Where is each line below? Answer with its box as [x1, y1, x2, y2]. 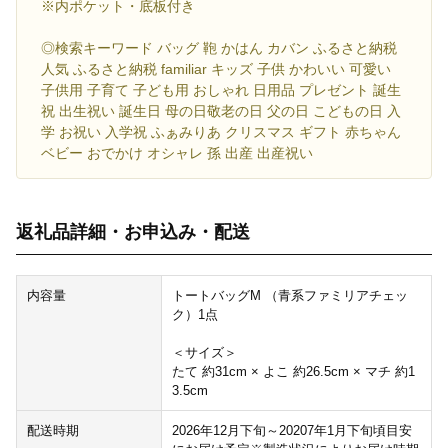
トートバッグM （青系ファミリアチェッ [171, 288, 408, 304]
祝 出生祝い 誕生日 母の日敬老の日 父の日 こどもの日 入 [41, 103, 401, 120]
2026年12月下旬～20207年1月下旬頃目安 [171, 423, 412, 439]
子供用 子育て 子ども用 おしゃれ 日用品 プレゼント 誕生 [41, 82, 401, 99]
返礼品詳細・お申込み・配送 [16, 222, 250, 243]
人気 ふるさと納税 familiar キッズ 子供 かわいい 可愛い [41, 61, 391, 78]
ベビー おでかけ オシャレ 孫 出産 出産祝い [41, 145, 313, 162]
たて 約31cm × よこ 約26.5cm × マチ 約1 [171, 364, 415, 380]
